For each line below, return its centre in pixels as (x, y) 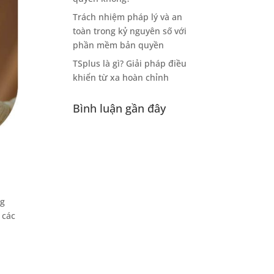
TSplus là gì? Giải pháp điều (130, 63)
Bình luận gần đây (120, 108)
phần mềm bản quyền (119, 45)
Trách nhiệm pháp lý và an (128, 17)
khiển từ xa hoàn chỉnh (121, 77)
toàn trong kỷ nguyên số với (130, 31)
